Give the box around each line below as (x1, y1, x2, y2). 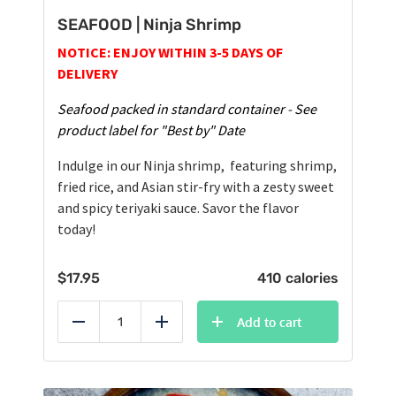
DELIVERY (57, 65, 118, 83)
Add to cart (237, 315, 301, 331)
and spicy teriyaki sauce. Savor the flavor (57, 199, 299, 217)
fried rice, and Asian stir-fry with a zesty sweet (57, 178, 334, 196)
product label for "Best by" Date (57, 121, 245, 140)
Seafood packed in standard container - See (57, 100, 316, 118)
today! (57, 220, 95, 239)
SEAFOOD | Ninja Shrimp (57, 15, 241, 35)
